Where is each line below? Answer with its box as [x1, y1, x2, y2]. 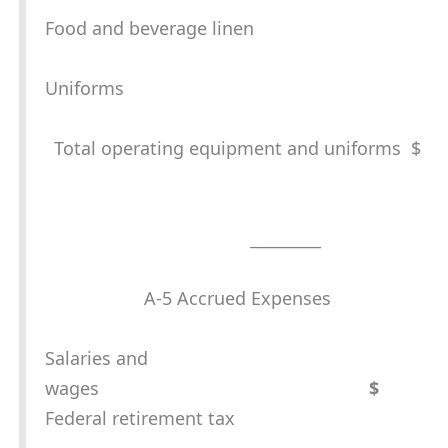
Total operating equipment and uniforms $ [53, 136, 421, 161]
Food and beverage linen [45, 16, 254, 41]
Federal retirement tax [45, 406, 235, 431]
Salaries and [45, 346, 148, 371]
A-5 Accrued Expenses [143, 286, 331, 311]
